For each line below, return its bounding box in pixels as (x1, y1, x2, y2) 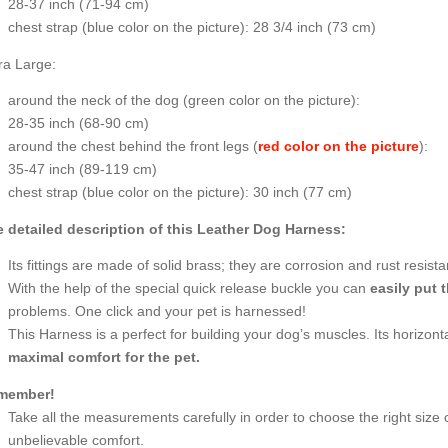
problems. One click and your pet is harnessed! (7, 303, 306, 320)
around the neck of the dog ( (7, 92, 188, 109)
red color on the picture (257, 138, 419, 155)
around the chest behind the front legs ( (7, 138, 258, 155)
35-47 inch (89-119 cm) (7, 161, 157, 178)
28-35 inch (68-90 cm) (7, 115, 149, 132)
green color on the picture (187, 92, 351, 109)
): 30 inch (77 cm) (239, 184, 352, 201)
